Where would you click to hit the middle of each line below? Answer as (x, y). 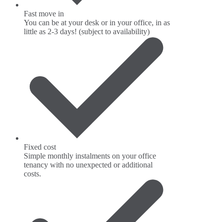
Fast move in (44, 14)
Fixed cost (40, 147)
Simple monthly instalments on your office (90, 156)
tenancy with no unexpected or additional (88, 165)
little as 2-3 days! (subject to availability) (87, 32)
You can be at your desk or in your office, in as (97, 23)
